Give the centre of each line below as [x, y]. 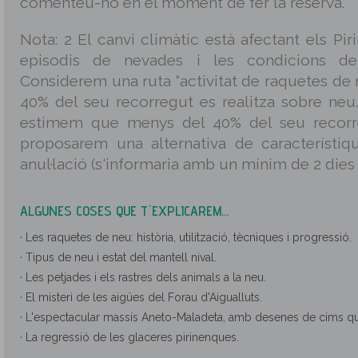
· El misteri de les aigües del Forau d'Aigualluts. [141, 297]
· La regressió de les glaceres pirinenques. [129, 337]
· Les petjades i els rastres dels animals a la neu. [143, 277]
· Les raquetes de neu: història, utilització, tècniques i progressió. [186, 237]
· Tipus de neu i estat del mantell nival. [118, 257]
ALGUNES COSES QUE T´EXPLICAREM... [124, 211]
